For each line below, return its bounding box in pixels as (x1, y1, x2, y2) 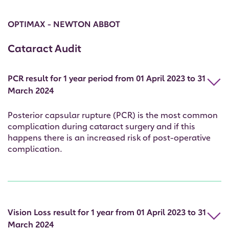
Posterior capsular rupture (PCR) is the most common (8, 112, 218, 121)
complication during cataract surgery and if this (8, 123, 195, 132)
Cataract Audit (8, 44, 81, 55)
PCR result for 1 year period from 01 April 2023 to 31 (8, 75, 205, 84)
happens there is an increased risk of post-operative (8, 134, 211, 143)
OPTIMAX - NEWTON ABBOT (8, 21, 120, 30)
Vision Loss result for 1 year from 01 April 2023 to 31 (8, 209, 206, 218)
